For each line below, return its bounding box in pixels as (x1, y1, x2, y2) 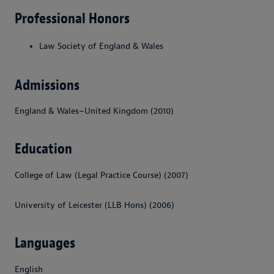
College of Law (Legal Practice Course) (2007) (15, 170, 188, 181)
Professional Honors (15, 9, 130, 28)
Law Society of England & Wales (39, 40, 163, 51)
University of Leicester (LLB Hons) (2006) (15, 200, 174, 211)
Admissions (15, 75, 80, 94)
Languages (15, 234, 75, 253)
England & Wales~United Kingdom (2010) (15, 106, 174, 117)
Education (15, 139, 72, 158)
